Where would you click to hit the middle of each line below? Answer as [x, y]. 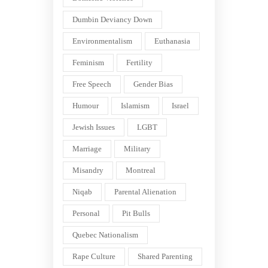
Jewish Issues [94, 127]
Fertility [139, 62]
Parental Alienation [145, 191]
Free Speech [92, 84]
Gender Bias [153, 84]
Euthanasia [172, 41]
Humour [86, 105]
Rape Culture [94, 256]
